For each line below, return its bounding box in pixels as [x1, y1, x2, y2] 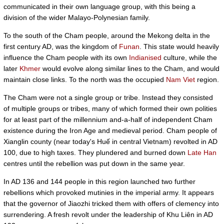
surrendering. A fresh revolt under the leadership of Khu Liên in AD [3, 210, 213, 218]
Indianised [129, 53, 161, 61]
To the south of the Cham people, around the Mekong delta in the [3, 31, 210, 39]
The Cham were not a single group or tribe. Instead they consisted [3, 93, 213, 101]
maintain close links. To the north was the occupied [3, 75, 166, 83]
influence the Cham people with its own [3, 53, 129, 61]
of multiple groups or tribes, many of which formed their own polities [3, 104, 217, 112]
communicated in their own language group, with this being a [3, 2, 195, 10]
